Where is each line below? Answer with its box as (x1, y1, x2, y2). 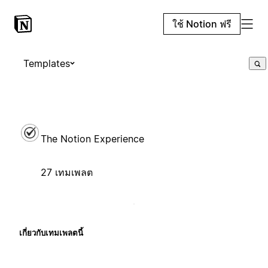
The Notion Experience (41, 132, 144, 145)
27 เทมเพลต (41, 166, 93, 178)
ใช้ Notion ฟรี (172, 18, 232, 30)
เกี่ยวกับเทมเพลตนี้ (19, 227, 83, 237)
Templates (23, 57, 70, 69)
